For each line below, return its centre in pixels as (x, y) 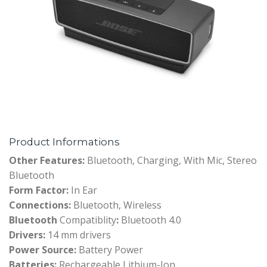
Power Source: (43, 249)
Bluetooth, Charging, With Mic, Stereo (171, 160)
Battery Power (110, 249)
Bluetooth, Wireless (116, 205)
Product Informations (64, 142)
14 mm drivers (78, 235)
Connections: (40, 205)
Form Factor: (39, 190)
